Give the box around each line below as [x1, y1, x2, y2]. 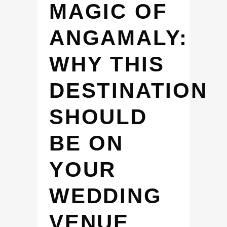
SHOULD [49, 105, 147, 129]
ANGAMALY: [49, 26, 188, 50]
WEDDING [49, 184, 162, 208]
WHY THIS [49, 52, 165, 76]
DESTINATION [49, 79, 208, 102]
